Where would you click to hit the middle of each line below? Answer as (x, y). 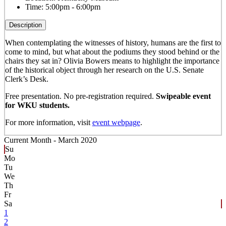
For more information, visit (48, 122)
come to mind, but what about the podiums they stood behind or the (112, 51)
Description (25, 25)
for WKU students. (37, 105)
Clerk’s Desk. (26, 79)
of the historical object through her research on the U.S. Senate (104, 70)
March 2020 (77, 140)
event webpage (116, 122)
